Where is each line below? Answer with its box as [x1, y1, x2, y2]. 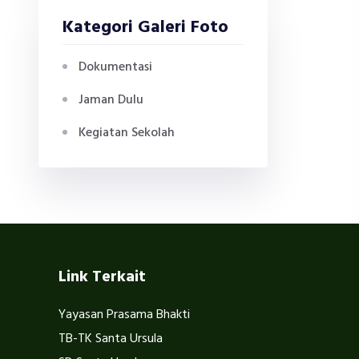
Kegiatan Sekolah [79, 123, 175, 143]
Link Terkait [58, 264, 146, 290]
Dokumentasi [79, 57, 152, 78]
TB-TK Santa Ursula [58, 329, 163, 349]
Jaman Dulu [79, 90, 143, 111]
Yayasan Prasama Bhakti [58, 305, 190, 325]
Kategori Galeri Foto [63, 14, 228, 42]
